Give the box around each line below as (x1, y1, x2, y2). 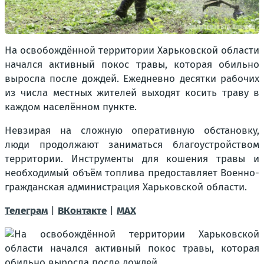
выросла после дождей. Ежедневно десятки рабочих (5, 72, 259, 85)
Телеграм (5, 204, 48, 217)
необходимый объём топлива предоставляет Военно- (5, 166, 259, 179)
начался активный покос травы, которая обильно (5, 58, 259, 71)
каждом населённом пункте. (5, 100, 137, 113)
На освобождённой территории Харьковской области (5, 44, 259, 57)
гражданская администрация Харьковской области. (5, 180, 247, 193)
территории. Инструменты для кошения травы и (5, 152, 259, 165)
